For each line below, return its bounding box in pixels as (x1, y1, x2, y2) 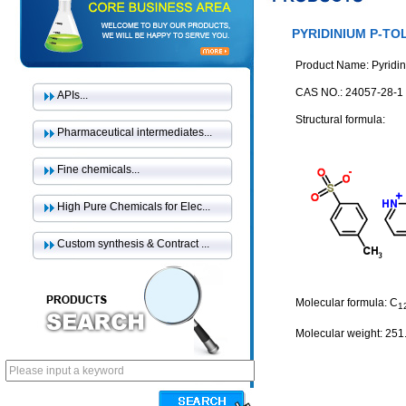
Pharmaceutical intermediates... (57, 126, 212, 139)
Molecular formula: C (295, 296, 398, 309)
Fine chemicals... (57, 163, 140, 176)
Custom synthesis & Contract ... (57, 237, 209, 250)
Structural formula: (295, 113, 385, 126)
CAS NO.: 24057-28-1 (295, 86, 403, 99)
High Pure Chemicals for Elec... (57, 200, 210, 213)
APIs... (57, 89, 88, 101)
